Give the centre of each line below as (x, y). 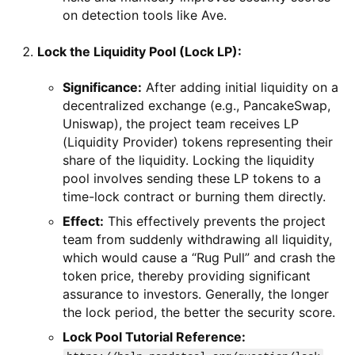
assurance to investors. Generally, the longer (196, 294)
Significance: (102, 87)
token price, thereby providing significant (187, 275)
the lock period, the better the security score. (199, 312)
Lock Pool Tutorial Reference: (154, 336)
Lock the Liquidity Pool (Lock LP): (139, 51)
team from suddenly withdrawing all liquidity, (197, 239)
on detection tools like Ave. (145, 15)
